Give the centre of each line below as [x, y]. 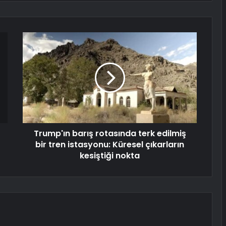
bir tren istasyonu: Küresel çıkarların [110, 145]
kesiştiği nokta [110, 156]
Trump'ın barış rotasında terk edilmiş [110, 134]
